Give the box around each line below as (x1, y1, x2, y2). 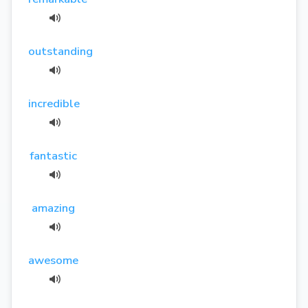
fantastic (30, 147, 78, 164)
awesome (28, 252, 79, 268)
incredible (28, 95, 80, 111)
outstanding (28, 43, 93, 59)
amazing (32, 199, 76, 216)
